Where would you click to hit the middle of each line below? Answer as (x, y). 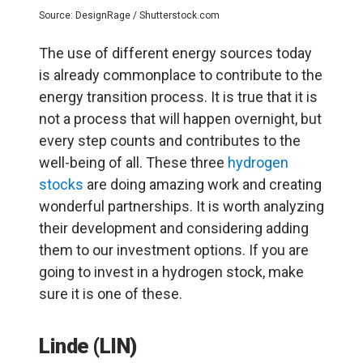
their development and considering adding (174, 228)
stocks (61, 184)
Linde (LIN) (88, 346)
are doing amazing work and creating (203, 184)
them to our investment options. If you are (174, 250)
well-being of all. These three (133, 162)
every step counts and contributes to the (170, 140)
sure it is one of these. (111, 293)
